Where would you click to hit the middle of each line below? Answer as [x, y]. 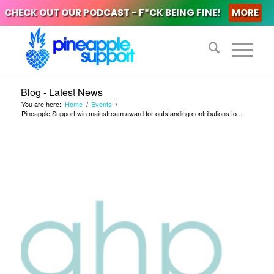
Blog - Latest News [61, 92]
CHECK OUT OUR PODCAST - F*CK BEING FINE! [112, 13]
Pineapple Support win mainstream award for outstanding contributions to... [131, 113]
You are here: [41, 104]
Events [101, 104]
